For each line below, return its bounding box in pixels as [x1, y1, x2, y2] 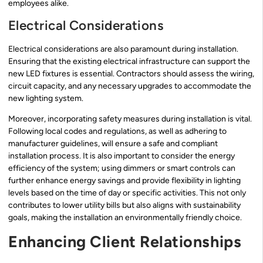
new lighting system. [8, 93, 83, 103]
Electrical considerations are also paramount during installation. [8, 43, 238, 54]
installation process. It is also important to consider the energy [8, 151, 235, 161]
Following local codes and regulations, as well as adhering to [8, 126, 227, 137]
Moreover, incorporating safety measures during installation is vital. [8, 114, 252, 124]
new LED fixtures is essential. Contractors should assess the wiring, [8, 68, 254, 79]
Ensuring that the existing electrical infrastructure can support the [8, 56, 250, 66]
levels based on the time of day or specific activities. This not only [8, 188, 246, 198]
